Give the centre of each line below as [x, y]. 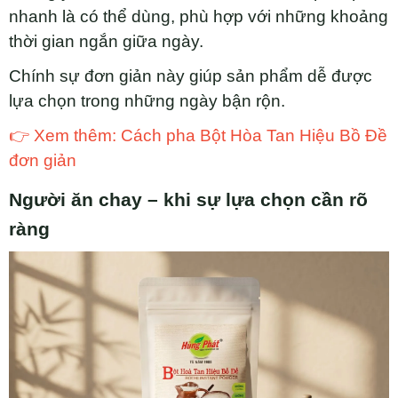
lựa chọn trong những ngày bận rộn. [147, 100]
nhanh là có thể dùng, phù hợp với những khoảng [199, 16]
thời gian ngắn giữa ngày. [106, 41]
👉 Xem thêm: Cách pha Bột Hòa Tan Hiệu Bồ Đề [198, 135]
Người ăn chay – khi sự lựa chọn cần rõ [188, 199]
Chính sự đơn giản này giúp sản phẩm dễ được [191, 76]
